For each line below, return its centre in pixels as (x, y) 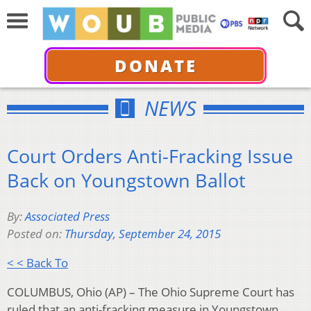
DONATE (155, 65)
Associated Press (67, 217)
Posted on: (36, 234)
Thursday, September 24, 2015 (143, 234)
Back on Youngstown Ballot (126, 180)
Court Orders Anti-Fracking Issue (150, 155)
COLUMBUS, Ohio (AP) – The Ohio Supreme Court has (151, 292)
